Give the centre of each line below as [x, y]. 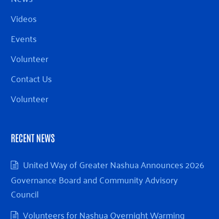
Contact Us [32, 78]
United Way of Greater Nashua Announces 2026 [114, 164]
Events [24, 38]
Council [26, 194]
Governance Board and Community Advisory [95, 180]
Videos [24, 18]
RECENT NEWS [33, 138]
